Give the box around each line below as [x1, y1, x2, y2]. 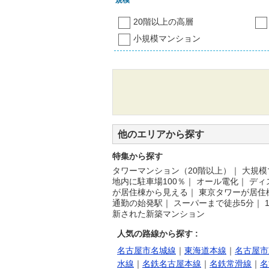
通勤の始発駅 [112, 198, 163, 208]
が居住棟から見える [112, 187, 188, 198]
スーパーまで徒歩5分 [174, 198, 254, 208]
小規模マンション [133, 34, 201, 44]
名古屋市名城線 [117, 246, 176, 256]
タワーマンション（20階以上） [112, 166, 231, 176]
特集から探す [112, 151, 163, 162]
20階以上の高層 [133, 17, 193, 27]
